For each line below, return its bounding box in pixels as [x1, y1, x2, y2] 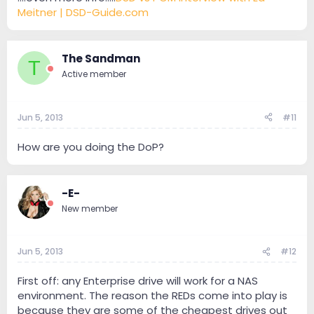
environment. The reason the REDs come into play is [18, 288, 287, 303]
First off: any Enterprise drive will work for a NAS [18, 273, 258, 289]
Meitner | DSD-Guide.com [18, 5, 149, 20]
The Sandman [62, 51, 140, 67]
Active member [62, 68, 126, 81]
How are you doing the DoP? [18, 139, 164, 154]
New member [62, 202, 118, 214]
